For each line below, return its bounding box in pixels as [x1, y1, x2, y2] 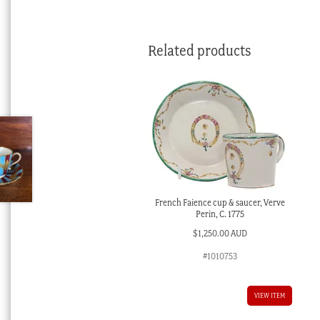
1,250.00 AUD [197, 227, 247, 239]
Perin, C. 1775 [195, 209, 244, 219]
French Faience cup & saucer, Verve [154, 197, 285, 208]
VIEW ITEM [254, 291, 285, 299]
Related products [147, 41, 251, 60]
